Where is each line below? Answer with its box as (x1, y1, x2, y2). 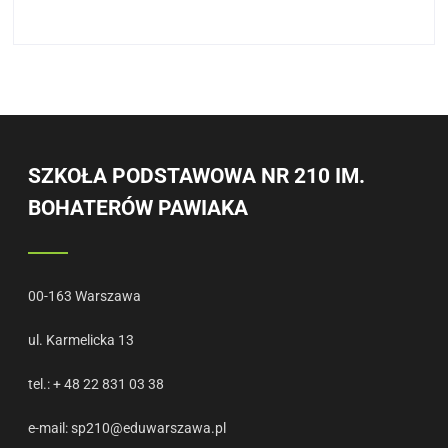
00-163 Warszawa (28, 287, 142, 304)
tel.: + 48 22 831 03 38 (28, 375, 165, 392)
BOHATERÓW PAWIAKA (28, 195, 249, 220)
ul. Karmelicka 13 (28, 331, 135, 348)
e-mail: (28, 419, 72, 436)
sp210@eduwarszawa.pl (71, 419, 227, 436)
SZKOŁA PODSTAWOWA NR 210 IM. (28, 163, 366, 188)
